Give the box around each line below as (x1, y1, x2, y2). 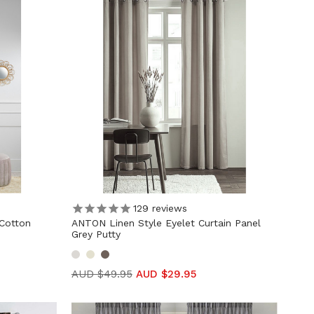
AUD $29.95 (135, 267, 196, 280)
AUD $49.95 (71, 267, 132, 280)
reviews (148, 203, 187, 214)
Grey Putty (71, 228, 121, 240)
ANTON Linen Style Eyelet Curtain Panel (71, 217, 261, 228)
